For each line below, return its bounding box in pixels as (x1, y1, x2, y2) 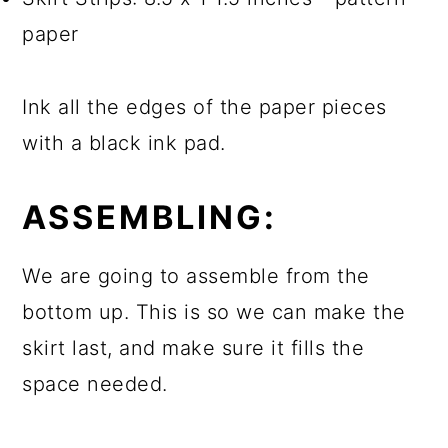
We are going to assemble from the (22, 263, 370, 288)
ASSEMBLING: (22, 197, 278, 237)
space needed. (22, 371, 168, 396)
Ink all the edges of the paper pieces (22, 94, 387, 119)
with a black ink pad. (22, 130, 226, 155)
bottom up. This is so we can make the (22, 299, 406, 324)
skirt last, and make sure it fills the (22, 335, 365, 360)
